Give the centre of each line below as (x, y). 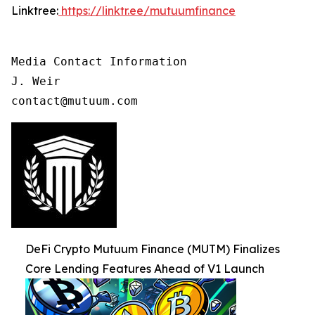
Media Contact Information (99, 61)
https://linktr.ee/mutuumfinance (148, 10)
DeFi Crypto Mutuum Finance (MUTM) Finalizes (153, 249)
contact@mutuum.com (75, 101)
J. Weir (36, 81)
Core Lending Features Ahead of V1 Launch (145, 268)
